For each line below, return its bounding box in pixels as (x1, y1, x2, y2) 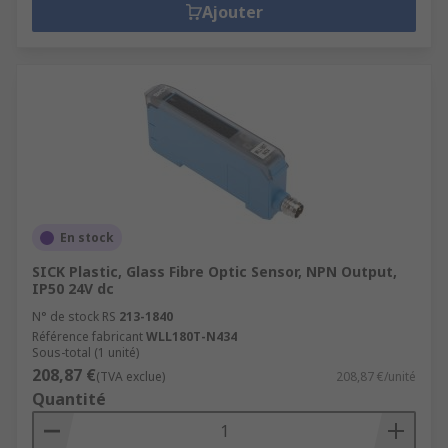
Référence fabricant (32, 328, 143, 345)
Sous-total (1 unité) (32, 344, 139, 361)
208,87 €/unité (336, 368, 416, 385)
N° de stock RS (32, 308, 116, 325)
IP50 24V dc (32, 279, 114, 298)
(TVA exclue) (96, 368, 165, 385)
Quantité (32, 388, 106, 410)
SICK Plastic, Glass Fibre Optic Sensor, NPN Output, (32, 262, 397, 281)
